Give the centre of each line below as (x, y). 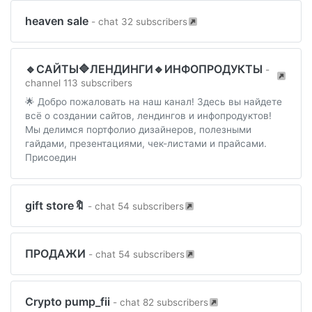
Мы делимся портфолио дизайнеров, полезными (138, 130)
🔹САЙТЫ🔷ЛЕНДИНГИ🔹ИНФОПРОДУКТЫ (145, 69)
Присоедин (51, 157)
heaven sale (58, 21)
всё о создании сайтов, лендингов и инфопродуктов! (148, 116)
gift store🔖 (56, 205)
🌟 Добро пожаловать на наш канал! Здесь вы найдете (154, 102)
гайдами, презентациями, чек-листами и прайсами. (146, 143)
